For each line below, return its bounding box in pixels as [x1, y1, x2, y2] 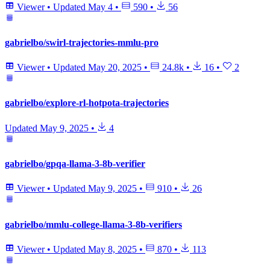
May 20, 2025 [88, 62, 142, 73]
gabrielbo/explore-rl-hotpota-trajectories [5, 98, 169, 108]
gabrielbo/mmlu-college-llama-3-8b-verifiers [5, 219, 182, 230]
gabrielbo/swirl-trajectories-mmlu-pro [5, 37, 159, 48]
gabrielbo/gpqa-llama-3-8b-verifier [5, 158, 145, 169]
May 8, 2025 [88, 243, 137, 254]
